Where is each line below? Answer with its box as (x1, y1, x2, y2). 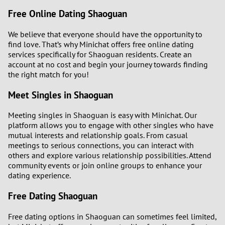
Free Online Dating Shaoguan (8, 8, 127, 20)
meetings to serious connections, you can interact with (8, 140, 194, 151)
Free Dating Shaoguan (8, 190, 97, 202)
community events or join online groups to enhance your (8, 160, 202, 171)
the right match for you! (8, 69, 89, 79)
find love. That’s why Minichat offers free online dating (8, 39, 194, 49)
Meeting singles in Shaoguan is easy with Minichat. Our (8, 110, 197, 121)
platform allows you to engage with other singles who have (8, 120, 213, 131)
